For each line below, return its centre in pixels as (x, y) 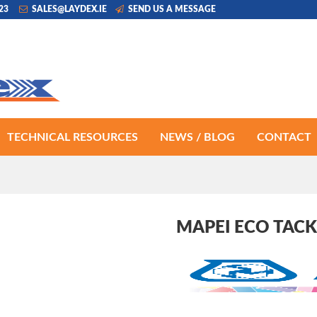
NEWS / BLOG (197, 137)
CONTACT (284, 137)
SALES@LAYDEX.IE (68, 9)
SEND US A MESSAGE (171, 9)
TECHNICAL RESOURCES (73, 137)
